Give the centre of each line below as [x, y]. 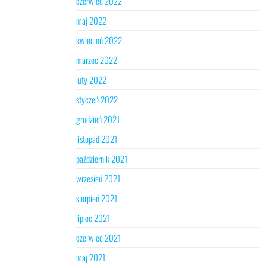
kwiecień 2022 [99, 40]
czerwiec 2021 [98, 237]
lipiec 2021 [93, 218]
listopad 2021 [97, 139]
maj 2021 [91, 257]
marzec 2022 [97, 60]
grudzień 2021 [98, 119]
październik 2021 [102, 159]
